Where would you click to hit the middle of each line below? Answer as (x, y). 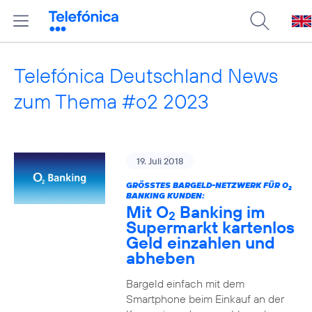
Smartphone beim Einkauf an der (205, 299)
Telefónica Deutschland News (146, 76)
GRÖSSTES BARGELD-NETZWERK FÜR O (204, 185)
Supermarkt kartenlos (210, 227)
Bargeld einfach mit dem (185, 283)
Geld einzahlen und (200, 242)
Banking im (220, 212)
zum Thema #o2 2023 (111, 101)
